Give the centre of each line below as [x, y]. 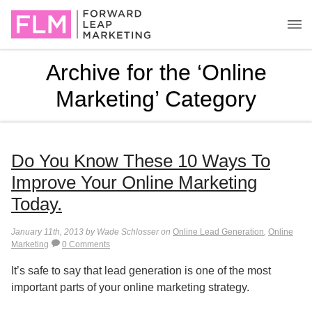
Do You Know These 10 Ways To [141, 161]
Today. [37, 204]
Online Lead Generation [218, 232]
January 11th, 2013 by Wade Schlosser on [92, 232]
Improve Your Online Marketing [134, 182]
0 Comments [86, 244]
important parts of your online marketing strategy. [130, 287]
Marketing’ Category [156, 99]
